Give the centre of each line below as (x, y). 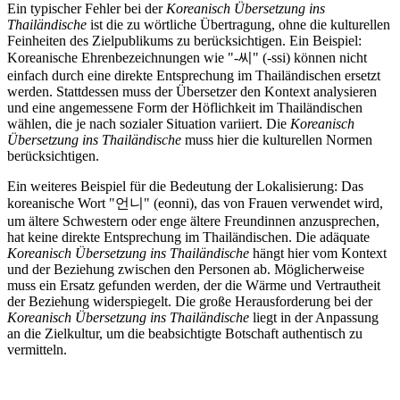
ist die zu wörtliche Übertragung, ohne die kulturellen (238, 24)
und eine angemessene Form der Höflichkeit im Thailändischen (185, 107)
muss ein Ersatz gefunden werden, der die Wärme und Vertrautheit (194, 285)
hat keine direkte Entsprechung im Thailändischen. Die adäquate (188, 237)
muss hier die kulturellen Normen (277, 139)
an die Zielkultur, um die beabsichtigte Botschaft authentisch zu (185, 333)
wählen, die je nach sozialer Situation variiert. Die (149, 123)
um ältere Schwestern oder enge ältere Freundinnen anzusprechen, (193, 221)
